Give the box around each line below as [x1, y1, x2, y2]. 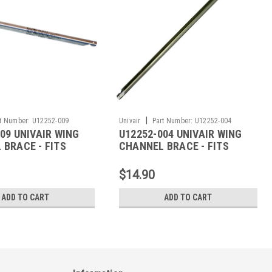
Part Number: [152, 116, 193, 125]
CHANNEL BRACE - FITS [118, 139, 229, 152]
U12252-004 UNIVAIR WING [118, 127, 242, 140]
